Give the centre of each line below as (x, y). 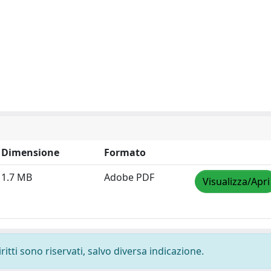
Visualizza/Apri (236, 181)
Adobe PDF (129, 177)
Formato (125, 152)
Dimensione (30, 152)
